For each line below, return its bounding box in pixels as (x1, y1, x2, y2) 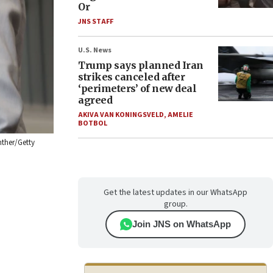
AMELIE (168, 110, 193, 120)
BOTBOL (78, 118, 107, 129)
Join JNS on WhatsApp (132, 219, 231, 229)
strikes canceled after (78, 71, 185, 83)
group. (163, 198, 188, 210)
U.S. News (78, 45, 112, 55)
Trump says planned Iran (78, 59, 204, 71)
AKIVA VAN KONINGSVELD (78, 110, 164, 120)
